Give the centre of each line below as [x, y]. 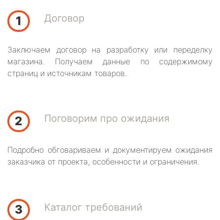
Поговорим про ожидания [107, 119]
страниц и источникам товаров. [67, 73]
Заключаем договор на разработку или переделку [110, 49]
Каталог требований [93, 207]
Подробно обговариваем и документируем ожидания [110, 150]
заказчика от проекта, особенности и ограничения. [103, 162]
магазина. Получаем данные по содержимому [110, 61]
